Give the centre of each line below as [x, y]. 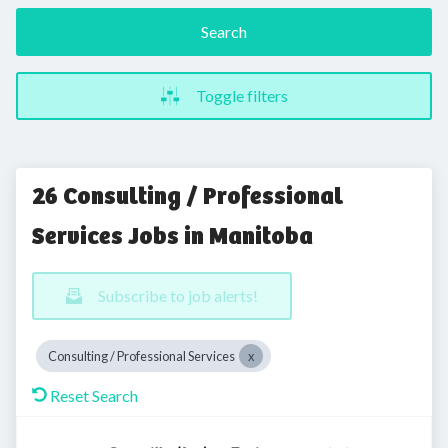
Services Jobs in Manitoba [172, 236]
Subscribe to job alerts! [178, 295]
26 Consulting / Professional [187, 196]
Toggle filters [242, 95]
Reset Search [94, 395]
